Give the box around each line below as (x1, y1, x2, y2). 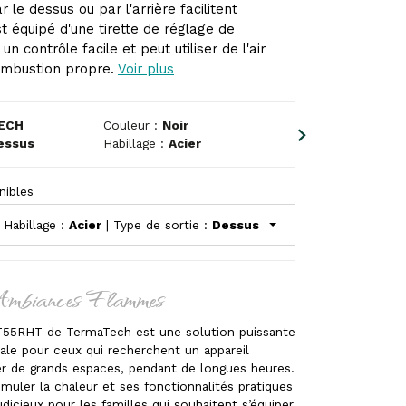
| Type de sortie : (101, 217, 213, 233)
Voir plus (118, 61, 174, 78)
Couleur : (102, 118, 162, 133)
